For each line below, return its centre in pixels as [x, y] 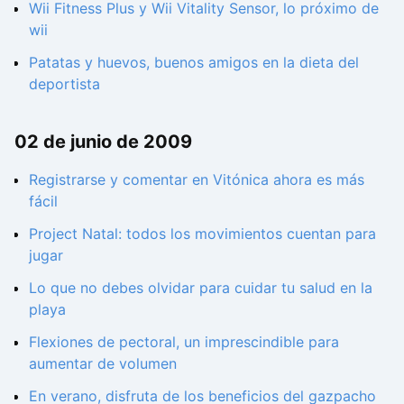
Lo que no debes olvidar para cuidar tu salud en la [201, 287]
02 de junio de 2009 [103, 142]
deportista [64, 84]
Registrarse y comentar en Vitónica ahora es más [197, 179]
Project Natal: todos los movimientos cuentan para [202, 233]
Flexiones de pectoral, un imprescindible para [184, 341]
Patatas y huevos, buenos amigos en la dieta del [194, 62]
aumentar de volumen [103, 363]
